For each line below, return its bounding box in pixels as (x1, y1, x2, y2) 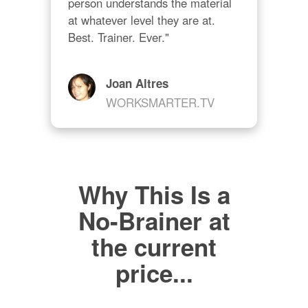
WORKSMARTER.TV (106, 93, 214, 111)
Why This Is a (78, 177, 230, 212)
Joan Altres (106, 74, 168, 91)
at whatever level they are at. (68, 12, 215, 29)
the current (91, 229, 217, 264)
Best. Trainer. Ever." (68, 29, 169, 46)
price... (115, 255, 193, 290)
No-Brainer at (78, 203, 230, 238)
